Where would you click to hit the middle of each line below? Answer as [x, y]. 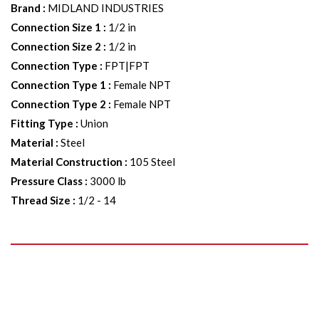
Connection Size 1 [56, 27]
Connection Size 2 [56, 46]
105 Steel [152, 162]
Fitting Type [42, 123]
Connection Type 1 [58, 85]
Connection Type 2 [58, 104]
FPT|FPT [127, 66]
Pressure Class [47, 181]
